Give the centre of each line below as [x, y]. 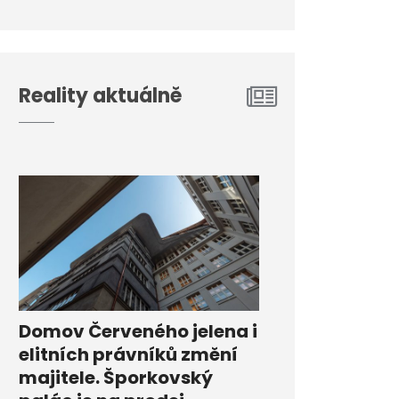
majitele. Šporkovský [116, 378]
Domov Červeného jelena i [138, 332]
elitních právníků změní [128, 355]
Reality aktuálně [100, 96]
